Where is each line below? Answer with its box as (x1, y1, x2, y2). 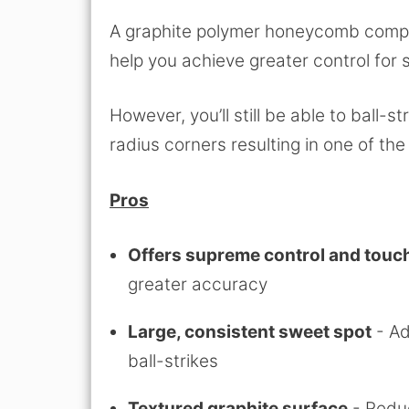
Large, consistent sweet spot (128, 321, 372, 343)
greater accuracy (128, 274, 267, 296)
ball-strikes (128, 351, 218, 372)
